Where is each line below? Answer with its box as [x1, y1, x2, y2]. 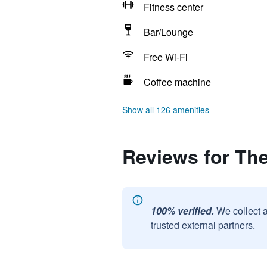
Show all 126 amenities [122, 104, 209, 116]
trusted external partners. [150, 218, 255, 232]
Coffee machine [143, 75, 211, 89]
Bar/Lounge [143, 25, 193, 39]
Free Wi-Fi [143, 50, 188, 64]
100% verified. [150, 204, 214, 218]
